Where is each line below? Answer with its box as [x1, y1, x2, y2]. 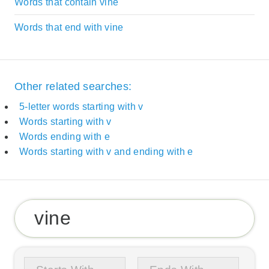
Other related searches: [14, 80, 132, 93]
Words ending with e [19, 131, 110, 142]
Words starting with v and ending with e [19, 147, 193, 157]
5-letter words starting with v [19, 101, 144, 112]
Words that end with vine [14, 22, 124, 32]
